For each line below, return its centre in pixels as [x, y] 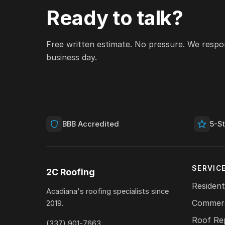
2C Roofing [71, 172]
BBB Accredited [91, 124]
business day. [72, 58]
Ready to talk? [115, 18]
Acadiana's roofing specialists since [107, 192]
